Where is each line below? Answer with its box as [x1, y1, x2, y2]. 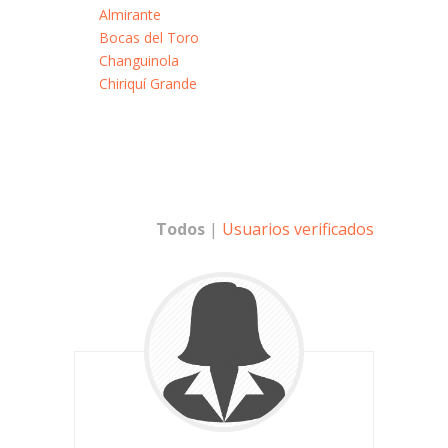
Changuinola [99, 51, 179, 70]
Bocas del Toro [99, 28, 199, 47]
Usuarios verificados [222, 218, 374, 240]
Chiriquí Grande [99, 74, 197, 93]
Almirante [99, 5, 161, 24]
